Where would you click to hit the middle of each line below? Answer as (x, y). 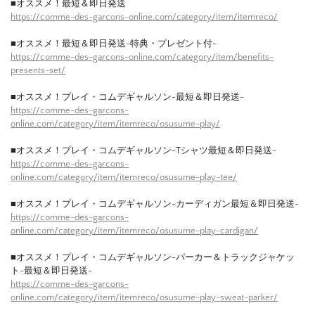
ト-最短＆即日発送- (51, 271)
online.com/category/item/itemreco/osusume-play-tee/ (124, 178)
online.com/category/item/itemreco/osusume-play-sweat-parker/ (144, 298)
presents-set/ (38, 71)
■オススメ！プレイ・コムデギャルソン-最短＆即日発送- (127, 97)
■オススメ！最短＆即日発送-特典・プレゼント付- (114, 44)
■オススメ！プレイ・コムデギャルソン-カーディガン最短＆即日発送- (155, 204)
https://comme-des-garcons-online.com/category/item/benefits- (142, 57)
